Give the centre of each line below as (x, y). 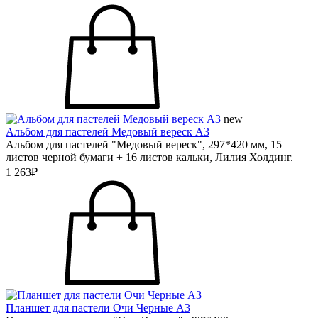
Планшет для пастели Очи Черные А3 (98, 308)
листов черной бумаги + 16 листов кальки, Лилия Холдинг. (149, 157)
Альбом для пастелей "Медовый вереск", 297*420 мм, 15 (144, 144)
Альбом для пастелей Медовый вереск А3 (108, 132)
